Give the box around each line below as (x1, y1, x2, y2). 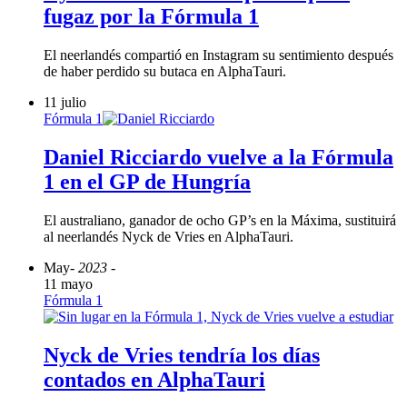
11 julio (44, 94, 86, 111)
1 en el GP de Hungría (44, 170, 251, 194)
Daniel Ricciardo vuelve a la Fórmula (44, 145, 393, 170)
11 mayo (44, 276, 93, 293)
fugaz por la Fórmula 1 (44, 5, 259, 29)
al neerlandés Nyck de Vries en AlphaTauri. (44, 229, 293, 245)
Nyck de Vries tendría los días (44, 343, 320, 368)
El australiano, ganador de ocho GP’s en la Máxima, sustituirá (44, 213, 396, 229)
